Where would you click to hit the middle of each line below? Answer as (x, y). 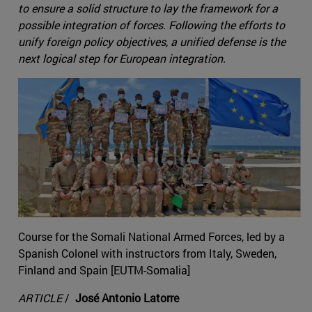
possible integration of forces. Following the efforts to (151, 25)
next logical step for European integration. (122, 58)
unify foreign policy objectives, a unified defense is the (152, 42)
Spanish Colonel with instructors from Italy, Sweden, (147, 253)
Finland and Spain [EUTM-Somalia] (104, 270)
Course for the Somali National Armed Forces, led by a (151, 237)
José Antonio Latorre (131, 298)
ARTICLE (41, 298)
